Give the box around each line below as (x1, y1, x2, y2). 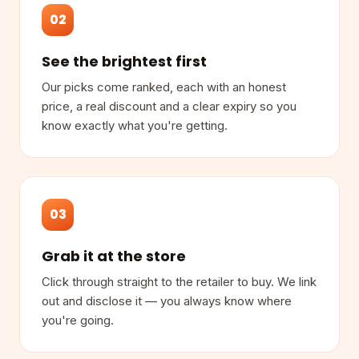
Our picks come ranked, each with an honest (42, 80, 287, 95)
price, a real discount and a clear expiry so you (42, 99, 297, 115)
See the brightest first (42, 50, 208, 71)
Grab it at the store (42, 245, 187, 266)
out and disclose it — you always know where (42, 294, 292, 309)
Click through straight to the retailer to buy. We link (42, 275, 317, 290)
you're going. (42, 313, 115, 329)
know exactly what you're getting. (42, 119, 228, 134)
